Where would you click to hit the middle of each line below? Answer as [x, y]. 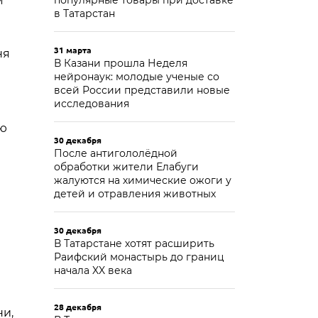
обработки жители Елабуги [126, 167]
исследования [92, 104]
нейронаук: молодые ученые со [137, 77]
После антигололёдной [116, 153]
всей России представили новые [142, 90]
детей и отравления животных [135, 194]
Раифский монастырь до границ [139, 257]
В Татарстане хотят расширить [134, 243]
